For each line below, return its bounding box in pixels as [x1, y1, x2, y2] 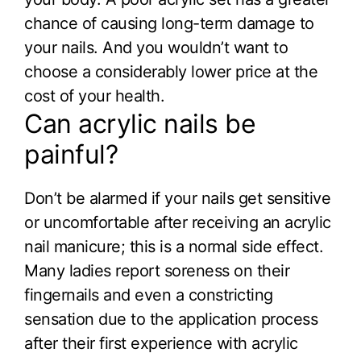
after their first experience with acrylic [24, 334, 298, 354]
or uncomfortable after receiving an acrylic [24, 213, 331, 233]
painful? [24, 139, 118, 171]
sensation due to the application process [24, 309, 317, 330]
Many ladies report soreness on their [24, 261, 289, 281]
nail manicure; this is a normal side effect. [24, 237, 323, 257]
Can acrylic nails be [24, 108, 255, 140]
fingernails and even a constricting [24, 285, 273, 305]
